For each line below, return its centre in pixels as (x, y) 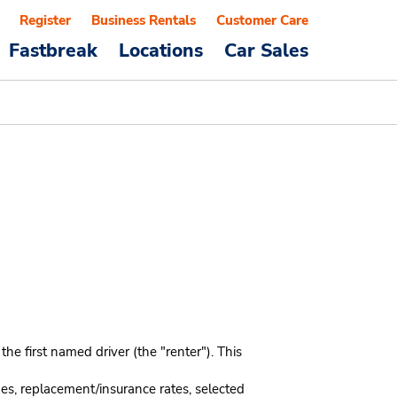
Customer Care (262, 20)
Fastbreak (53, 51)
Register (45, 20)
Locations (161, 51)
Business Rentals (144, 20)
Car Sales (266, 51)
